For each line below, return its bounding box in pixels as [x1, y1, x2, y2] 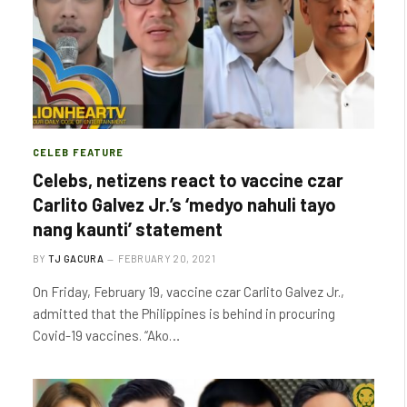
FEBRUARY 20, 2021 [118, 253, 215, 264]
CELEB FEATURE [33, 146, 124, 158]
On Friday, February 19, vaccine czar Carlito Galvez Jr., [33, 283, 344, 300]
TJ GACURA [48, 253, 104, 264]
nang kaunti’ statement [33, 218, 223, 240]
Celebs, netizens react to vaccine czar [33, 169, 343, 191]
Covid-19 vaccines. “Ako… [33, 327, 180, 343]
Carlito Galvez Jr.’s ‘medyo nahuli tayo [33, 194, 336, 215]
